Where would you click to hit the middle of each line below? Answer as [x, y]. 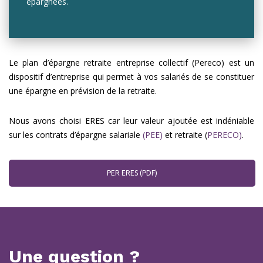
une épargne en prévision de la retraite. [83, 91]
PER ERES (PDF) [132, 173]
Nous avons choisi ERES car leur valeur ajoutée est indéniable [131, 121]
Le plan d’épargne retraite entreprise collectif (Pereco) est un [131, 63]
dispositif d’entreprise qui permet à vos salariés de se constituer [131, 77]
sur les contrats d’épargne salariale [76, 135]
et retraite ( [186, 135]
